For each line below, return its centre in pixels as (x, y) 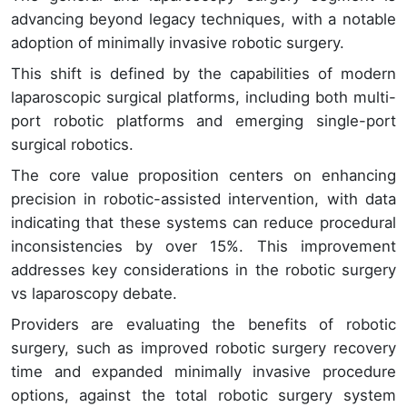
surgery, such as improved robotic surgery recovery (203, 348)
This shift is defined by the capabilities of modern (203, 74)
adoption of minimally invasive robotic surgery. (178, 43)
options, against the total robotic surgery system (203, 396)
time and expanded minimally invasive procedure (203, 372)
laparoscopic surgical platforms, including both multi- (203, 98)
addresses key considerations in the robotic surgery (203, 270)
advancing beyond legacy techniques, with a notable (203, 20)
